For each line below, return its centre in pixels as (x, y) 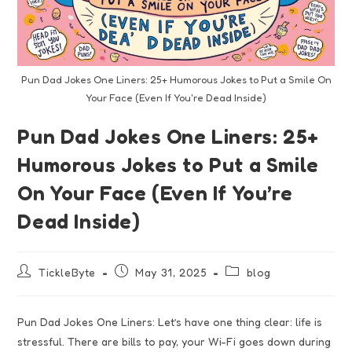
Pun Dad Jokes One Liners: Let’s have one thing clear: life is (170, 322)
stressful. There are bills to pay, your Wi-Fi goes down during (174, 342)
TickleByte (68, 273)
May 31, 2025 (171, 273)
